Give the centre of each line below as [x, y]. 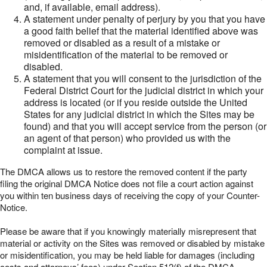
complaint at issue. [63, 150]
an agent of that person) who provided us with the [127, 138]
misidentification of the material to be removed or [126, 55]
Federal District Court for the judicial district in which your [144, 90]
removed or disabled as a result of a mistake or [122, 43]
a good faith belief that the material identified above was [141, 31]
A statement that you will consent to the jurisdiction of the [143, 78]
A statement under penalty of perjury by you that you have [145, 19]
